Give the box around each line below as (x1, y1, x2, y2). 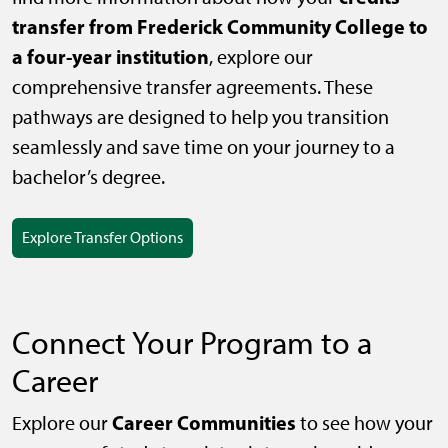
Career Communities (112, 410, 296, 436)
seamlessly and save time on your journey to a (12, 135, 395, 160)
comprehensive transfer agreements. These (12, 75, 373, 100)
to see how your (296, 411, 433, 436)
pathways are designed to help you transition (12, 105, 389, 130)
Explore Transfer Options (22, 228, 183, 248)
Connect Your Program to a (12, 324, 372, 363)
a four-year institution (12, 44, 209, 70)
